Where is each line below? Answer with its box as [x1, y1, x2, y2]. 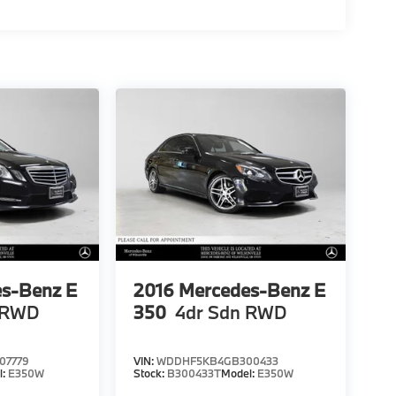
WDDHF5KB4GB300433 [156, 354, 278, 368]
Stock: [133, 366, 167, 380]
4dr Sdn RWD [174, 299, 287, 324]
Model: [220, 366, 257, 380]
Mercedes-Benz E [178, 277, 325, 302]
